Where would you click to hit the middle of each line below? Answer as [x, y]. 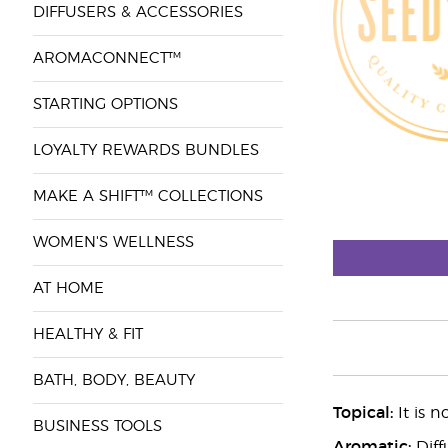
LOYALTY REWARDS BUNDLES [145, 150]
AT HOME [68, 288]
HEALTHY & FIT [87, 334]
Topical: [362, 413]
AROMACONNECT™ [106, 58]
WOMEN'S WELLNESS [113, 242]
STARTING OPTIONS [105, 104]
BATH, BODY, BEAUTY [113, 380]
